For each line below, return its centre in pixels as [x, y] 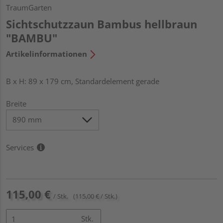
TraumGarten [29, 7]
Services [20, 147]
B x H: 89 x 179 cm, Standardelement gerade [83, 81]
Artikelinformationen [47, 54]
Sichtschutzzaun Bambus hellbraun [102, 24]
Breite [16, 103]
